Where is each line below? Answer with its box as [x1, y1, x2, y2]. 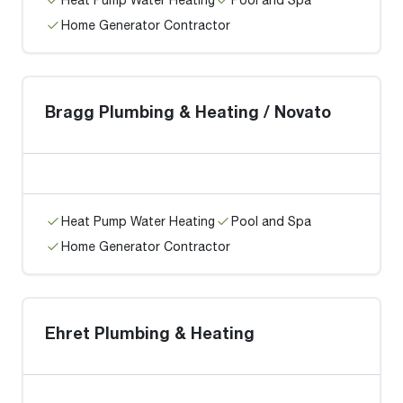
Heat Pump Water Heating [61, 213, 215, 228]
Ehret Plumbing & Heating [45, 323, 255, 343]
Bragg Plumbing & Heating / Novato [45, 102, 331, 121]
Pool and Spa [231, 213, 311, 228]
